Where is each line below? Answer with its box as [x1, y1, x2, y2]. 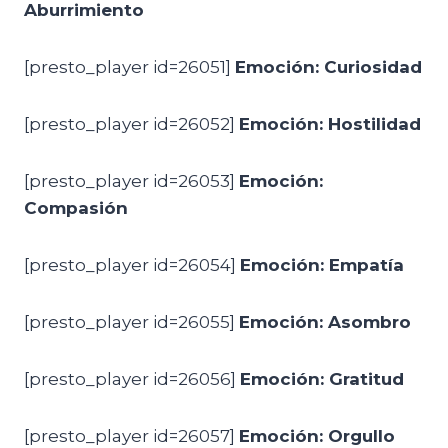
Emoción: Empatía [240, 255, 404, 275]
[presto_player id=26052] [24, 114, 239, 134]
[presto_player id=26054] [24, 255, 240, 275]
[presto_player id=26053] [24, 171, 239, 191]
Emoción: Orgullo [239, 426, 395, 446]
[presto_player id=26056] [24, 369, 240, 389]
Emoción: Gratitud [240, 369, 404, 389]
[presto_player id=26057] [24, 426, 239, 446]
